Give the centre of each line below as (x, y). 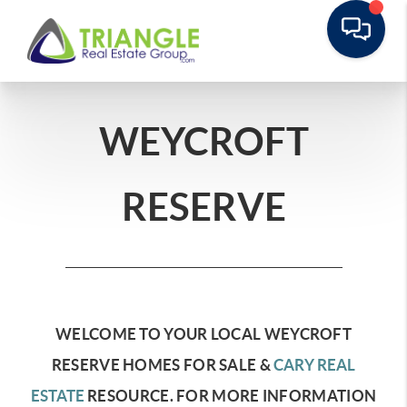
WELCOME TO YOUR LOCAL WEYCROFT (203, 334)
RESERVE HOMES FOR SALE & (163, 365)
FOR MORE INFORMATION (275, 396)
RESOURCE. (129, 396)
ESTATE (57, 396)
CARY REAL (315, 365)
